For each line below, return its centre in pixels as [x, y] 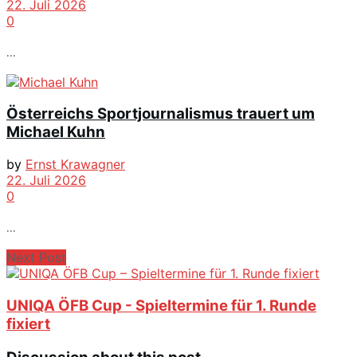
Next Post [36, 258]
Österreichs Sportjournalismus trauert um [161, 114]
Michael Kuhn [56, 132]
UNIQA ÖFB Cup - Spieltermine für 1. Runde [161, 305]
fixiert [28, 324]
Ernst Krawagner [75, 165]
